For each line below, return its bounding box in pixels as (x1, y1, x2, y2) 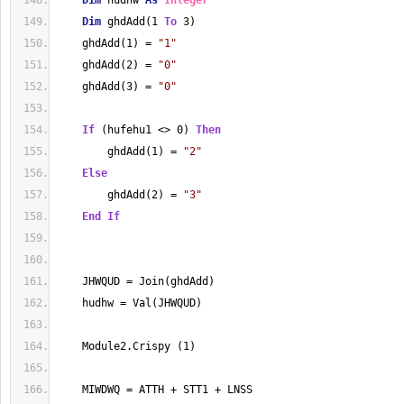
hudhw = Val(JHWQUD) (57, 297, 202, 309)
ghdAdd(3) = (57, 80, 158, 93)
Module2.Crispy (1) (57, 340, 196, 353)
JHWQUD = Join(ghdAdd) (57, 275, 215, 288)
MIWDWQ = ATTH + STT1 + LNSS (57, 383, 252, 396)
